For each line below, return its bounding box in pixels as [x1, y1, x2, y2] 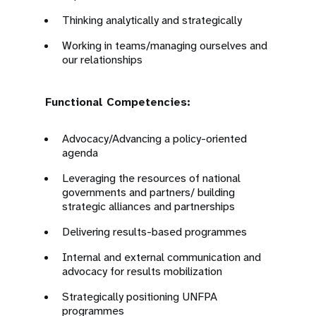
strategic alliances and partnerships [62, 199, 235, 214]
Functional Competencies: [45, 95, 190, 109]
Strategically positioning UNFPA [62, 289, 217, 304]
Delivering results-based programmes [62, 224, 247, 239]
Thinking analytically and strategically [62, 13, 242, 28]
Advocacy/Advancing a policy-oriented [62, 131, 247, 146]
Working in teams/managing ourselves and [62, 38, 267, 53]
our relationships [62, 52, 142, 67]
